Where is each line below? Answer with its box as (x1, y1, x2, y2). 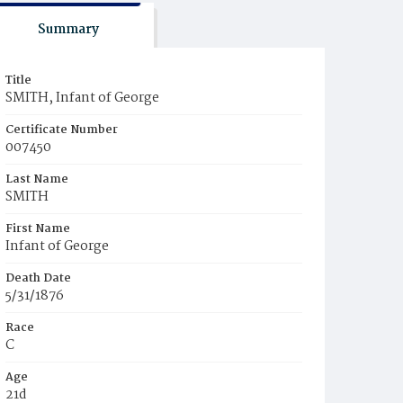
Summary (37, 19, 99, 40)
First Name (5, 219, 70, 238)
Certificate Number (5, 121, 118, 139)
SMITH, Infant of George (5, 87, 159, 109)
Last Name (5, 170, 68, 189)
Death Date (5, 269, 71, 288)
